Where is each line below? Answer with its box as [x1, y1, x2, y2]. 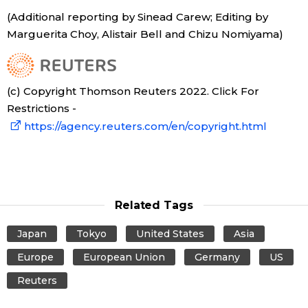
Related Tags [114, 198, 194, 212]
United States [135, 227, 204, 240]
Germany [194, 250, 240, 263]
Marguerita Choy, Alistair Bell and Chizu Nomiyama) [7, 27, 283, 41]
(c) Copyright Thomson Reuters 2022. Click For [7, 84, 259, 98]
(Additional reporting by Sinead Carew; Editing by [7, 10, 268, 23]
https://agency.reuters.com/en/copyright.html [24, 119, 267, 133]
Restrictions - [7, 101, 76, 115]
